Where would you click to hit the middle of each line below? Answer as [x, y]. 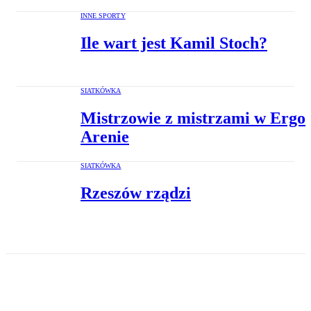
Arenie [105, 137]
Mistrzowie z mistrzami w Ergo [193, 118]
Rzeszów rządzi [136, 193]
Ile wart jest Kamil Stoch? [174, 43]
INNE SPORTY [103, 16]
